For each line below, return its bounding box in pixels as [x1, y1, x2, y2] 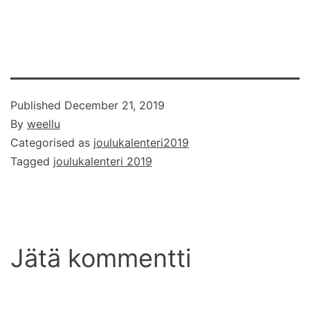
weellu [27, 117, 60, 131]
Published [10, 98, 64, 113]
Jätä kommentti [10, 243, 192, 274]
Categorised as [10, 136, 93, 150]
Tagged [10, 154, 53, 169]
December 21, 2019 [64, 98, 165, 113]
